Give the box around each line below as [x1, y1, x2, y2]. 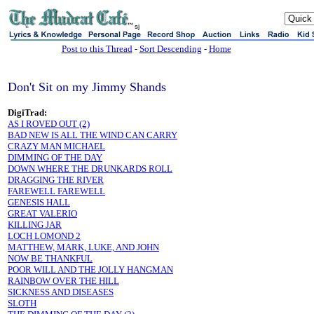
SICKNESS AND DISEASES [8, 287, 114, 297]
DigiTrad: [8, 107, 47, 118]
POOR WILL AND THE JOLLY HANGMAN [8, 264, 173, 275]
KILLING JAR [8, 219, 62, 230]
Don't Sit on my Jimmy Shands [8, 80, 166, 94]
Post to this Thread [61, 43, 132, 54]
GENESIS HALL [8, 197, 70, 207]
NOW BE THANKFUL [8, 253, 93, 264]
